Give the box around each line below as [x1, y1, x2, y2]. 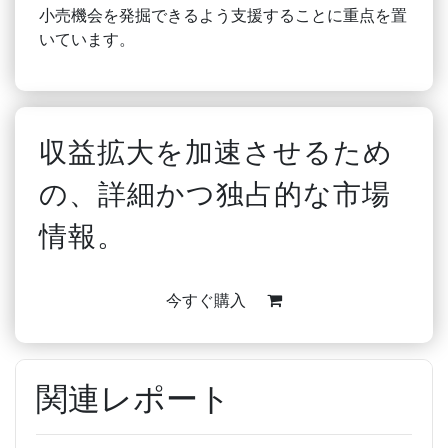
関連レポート [36, 378, 231, 418]
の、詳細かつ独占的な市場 [39, 176, 391, 211]
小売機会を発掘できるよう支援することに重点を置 [39, 4, 407, 25]
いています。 [39, 28, 135, 49]
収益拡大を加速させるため [39, 134, 393, 169]
